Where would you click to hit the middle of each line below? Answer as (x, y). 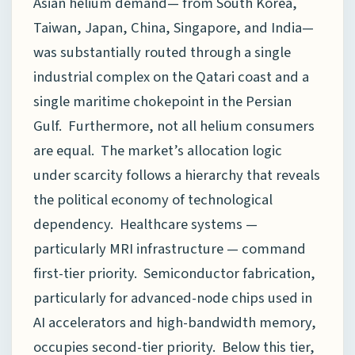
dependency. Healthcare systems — (145, 224)
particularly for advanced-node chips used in (173, 298)
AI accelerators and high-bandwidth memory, (175, 322)
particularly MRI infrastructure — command (170, 248)
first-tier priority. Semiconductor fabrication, (174, 273)
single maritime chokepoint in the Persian (162, 101)
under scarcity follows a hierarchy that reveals (177, 175)
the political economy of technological (153, 199)
